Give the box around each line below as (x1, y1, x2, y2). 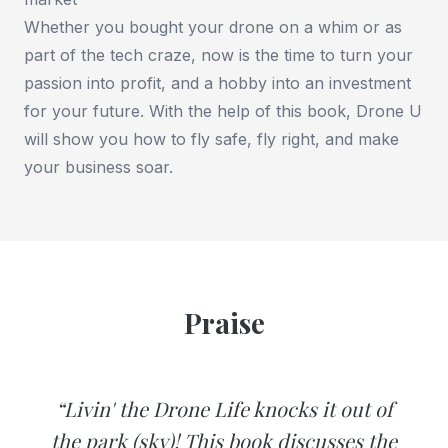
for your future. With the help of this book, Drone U (24, 101, 422, 122)
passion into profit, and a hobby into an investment (24, 73, 411, 94)
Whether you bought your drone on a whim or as (24, 17, 402, 38)
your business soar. (24, 157, 173, 178)
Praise (183, 304, 265, 342)
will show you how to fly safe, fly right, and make (24, 129, 399, 150)
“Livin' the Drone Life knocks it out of (55, 395, 393, 423)
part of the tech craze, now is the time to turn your (24, 45, 413, 66)
